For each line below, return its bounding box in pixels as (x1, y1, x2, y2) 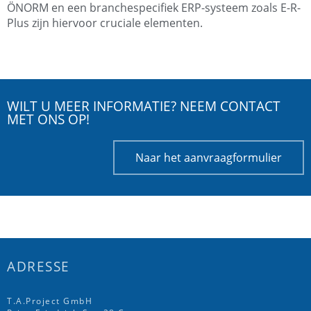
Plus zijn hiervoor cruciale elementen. (7, 15, 203, 31)
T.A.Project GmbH (7, 295, 92, 308)
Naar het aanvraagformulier (135, 150, 282, 166)
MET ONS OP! (7, 110, 90, 129)
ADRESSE (7, 258, 70, 276)
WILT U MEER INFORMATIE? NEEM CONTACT (7, 97, 280, 116)
